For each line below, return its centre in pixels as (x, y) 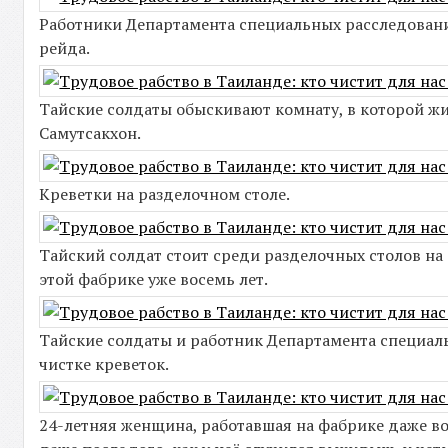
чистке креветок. (104, 364)
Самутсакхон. (90, 133)
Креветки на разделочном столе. (165, 194)
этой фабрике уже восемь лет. (154, 279)
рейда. (65, 48)
